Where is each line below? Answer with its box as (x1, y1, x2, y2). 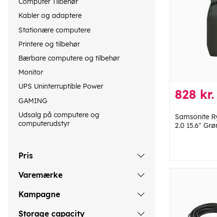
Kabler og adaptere (18, 11, 82, 20)
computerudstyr (18, 119, 70, 128)
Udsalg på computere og (18, 110, 99, 119)
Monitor (18, 68, 43, 77)
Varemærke (18, 170, 62, 180)
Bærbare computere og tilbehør (18, 54, 120, 63)
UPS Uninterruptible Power (18, 82, 103, 91)
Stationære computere (18, 25, 91, 34)
